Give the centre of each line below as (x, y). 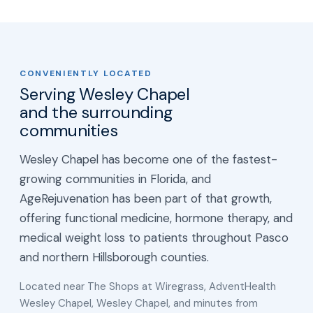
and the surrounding (96, 112)
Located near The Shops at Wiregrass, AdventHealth (148, 286)
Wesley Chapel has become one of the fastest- (148, 159)
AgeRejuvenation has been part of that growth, (146, 198)
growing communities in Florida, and (115, 179)
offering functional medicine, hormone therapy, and (156, 218)
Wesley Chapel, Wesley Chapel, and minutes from (139, 303)
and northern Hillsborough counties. (114, 257)
